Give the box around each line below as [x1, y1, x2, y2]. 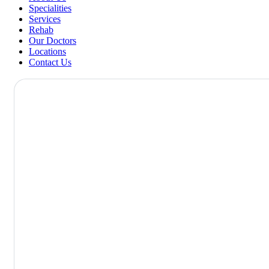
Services [29, 14, 61, 24]
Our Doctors [29, 35, 76, 46]
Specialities [29, 3, 71, 13]
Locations [29, 46, 66, 56]
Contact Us [29, 57, 71, 67]
